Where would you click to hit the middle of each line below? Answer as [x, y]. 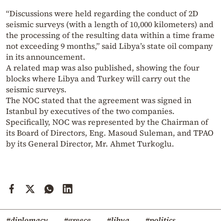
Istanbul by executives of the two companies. [90, 111]
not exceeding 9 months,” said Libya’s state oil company [109, 46]
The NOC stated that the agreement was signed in [99, 100]
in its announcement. [46, 57]
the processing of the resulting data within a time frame [110, 35]
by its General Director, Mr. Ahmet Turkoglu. [90, 144]
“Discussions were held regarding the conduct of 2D [102, 14]
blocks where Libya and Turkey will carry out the [98, 79]
